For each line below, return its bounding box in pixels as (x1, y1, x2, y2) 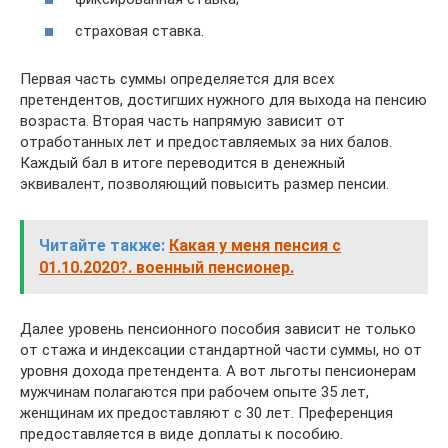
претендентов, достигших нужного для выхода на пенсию (20, 90, 427, 109)
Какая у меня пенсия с (169, 235, 341, 255)
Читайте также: (39, 235, 165, 255)
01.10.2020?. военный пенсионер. (39, 257, 294, 277)
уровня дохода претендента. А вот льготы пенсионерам (20, 361, 416, 380)
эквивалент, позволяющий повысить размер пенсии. (20, 174, 389, 193)
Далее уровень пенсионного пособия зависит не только (20, 319, 416, 338)
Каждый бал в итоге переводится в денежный (20, 153, 345, 172)
